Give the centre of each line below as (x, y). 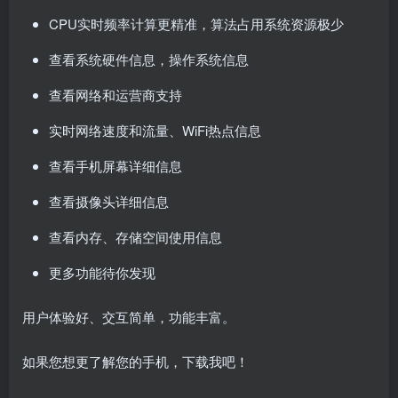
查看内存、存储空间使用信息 (135, 237)
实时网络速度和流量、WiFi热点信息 (155, 131)
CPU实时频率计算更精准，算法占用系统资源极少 (196, 24)
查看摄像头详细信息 (109, 202)
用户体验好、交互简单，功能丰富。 (129, 317)
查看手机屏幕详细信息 (115, 166)
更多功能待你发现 (102, 273)
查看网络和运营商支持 (115, 95)
